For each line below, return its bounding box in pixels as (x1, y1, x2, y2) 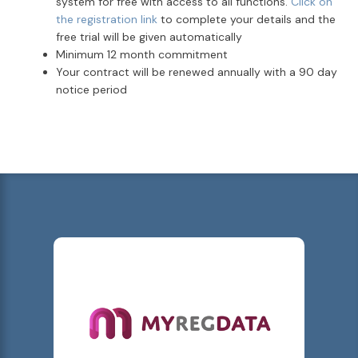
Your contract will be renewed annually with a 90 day (56, 64, 337, 79)
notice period (56, 82, 127, 97)
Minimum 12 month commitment (56, 46, 228, 62)
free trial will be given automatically (56, 29, 242, 44)
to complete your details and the (157, 11, 336, 26)
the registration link (56, 11, 157, 26)
